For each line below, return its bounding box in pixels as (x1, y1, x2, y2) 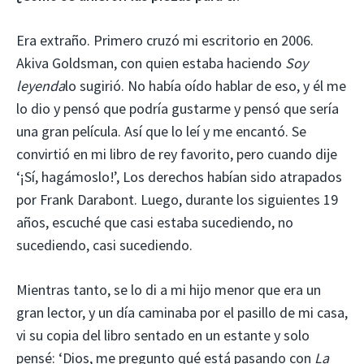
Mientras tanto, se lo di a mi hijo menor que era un (16, 279, 321, 299)
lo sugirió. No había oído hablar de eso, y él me (65, 76, 346, 95)
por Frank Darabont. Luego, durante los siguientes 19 (16, 189, 338, 209)
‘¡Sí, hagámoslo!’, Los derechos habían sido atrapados (16, 167, 342, 186)
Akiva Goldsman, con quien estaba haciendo (16, 53, 285, 72)
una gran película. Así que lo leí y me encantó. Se (16, 121, 306, 141)
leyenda (16, 76, 65, 95)
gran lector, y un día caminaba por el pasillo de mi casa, (16, 302, 348, 322)
